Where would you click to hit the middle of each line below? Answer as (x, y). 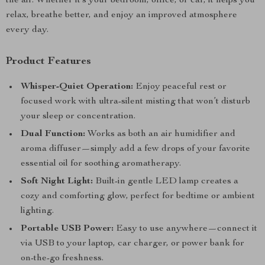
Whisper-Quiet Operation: (77, 87)
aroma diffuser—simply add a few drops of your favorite (135, 149)
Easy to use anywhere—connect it (185, 229)
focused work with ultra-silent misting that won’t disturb (135, 102)
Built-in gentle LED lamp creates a (166, 182)
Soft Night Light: (57, 182)
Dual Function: (53, 134)
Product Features (49, 62)
